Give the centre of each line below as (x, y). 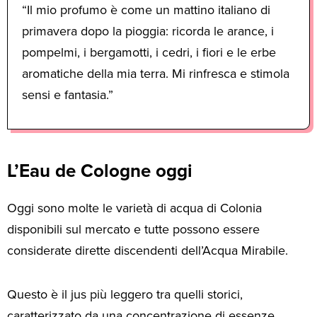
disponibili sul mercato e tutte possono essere (133, 229)
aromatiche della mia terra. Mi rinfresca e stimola (156, 73)
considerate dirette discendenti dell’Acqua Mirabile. (148, 250)
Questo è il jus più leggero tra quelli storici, (125, 295)
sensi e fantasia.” (68, 94)
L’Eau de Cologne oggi (100, 170)
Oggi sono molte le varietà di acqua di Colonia (134, 208)
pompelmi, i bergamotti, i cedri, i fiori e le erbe (149, 52)
